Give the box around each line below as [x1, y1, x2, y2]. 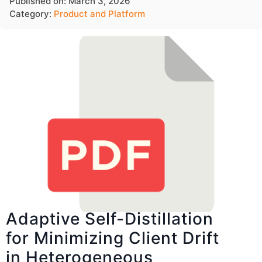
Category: [9, 8, 54, 19]
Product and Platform [54, 8, 145, 19]
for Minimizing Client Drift [6, 227, 219, 248]
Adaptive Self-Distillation [6, 208, 213, 229]
